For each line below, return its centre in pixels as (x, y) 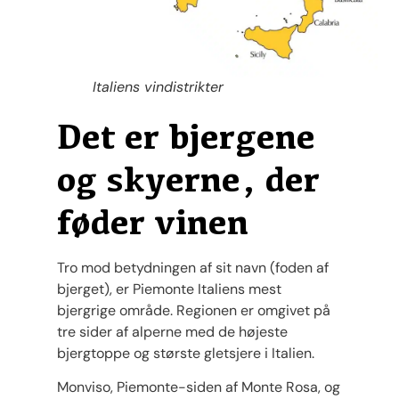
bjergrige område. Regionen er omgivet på (194, 310)
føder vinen (153, 221)
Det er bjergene (186, 136)
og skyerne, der (188, 179)
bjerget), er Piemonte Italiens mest (169, 289)
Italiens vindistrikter (158, 86)
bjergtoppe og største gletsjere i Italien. (186, 353)
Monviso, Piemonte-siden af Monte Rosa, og (199, 387)
